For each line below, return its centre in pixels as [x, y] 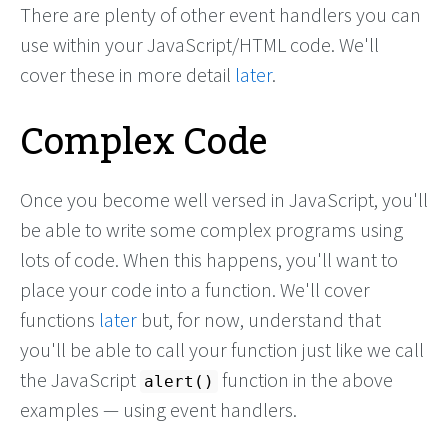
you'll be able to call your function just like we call [222, 350]
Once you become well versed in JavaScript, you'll [224, 200]
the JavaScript [80, 380]
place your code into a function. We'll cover [195, 290]
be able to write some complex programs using [211, 230]
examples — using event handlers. [158, 410]
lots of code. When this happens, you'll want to [209, 260]
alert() [179, 382]
